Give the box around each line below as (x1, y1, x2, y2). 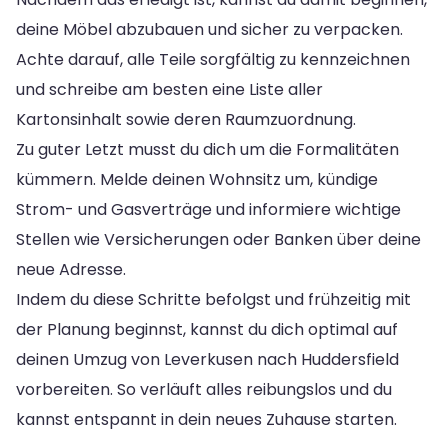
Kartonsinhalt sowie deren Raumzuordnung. (16, 107, 356, 131)
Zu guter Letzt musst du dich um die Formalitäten (16, 137, 399, 161)
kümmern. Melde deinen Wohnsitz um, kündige (16, 167, 378, 191)
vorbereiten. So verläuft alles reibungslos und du (16, 377, 392, 401)
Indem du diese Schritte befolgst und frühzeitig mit (16, 287, 411, 311)
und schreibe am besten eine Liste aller (16, 77, 323, 101)
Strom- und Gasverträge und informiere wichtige (16, 197, 401, 221)
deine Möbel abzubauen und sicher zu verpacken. (16, 17, 403, 41)
